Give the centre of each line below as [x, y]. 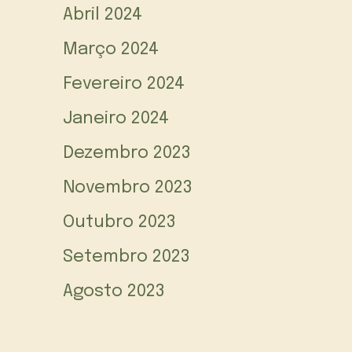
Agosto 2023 [114, 292]
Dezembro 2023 [127, 154]
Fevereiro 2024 [124, 84]
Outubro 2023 [119, 223]
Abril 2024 [103, 15]
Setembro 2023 [126, 257]
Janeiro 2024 [116, 119]
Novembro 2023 [128, 188]
